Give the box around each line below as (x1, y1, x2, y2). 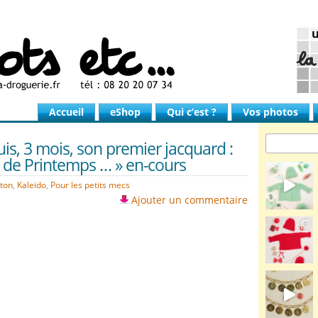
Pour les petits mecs (50, 180, 130, 190)
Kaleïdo (17, 180, 46, 190)
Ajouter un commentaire (131, 193, 248, 207)
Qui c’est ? (167, 105, 216, 119)
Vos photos (243, 105, 298, 119)
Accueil (49, 105, 84, 119)
